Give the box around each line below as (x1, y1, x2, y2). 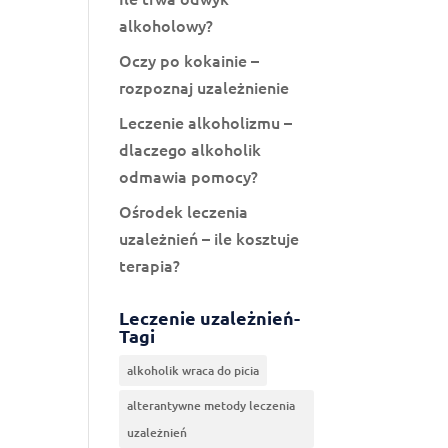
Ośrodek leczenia (119, 200, 249, 222)
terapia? (119, 254, 181, 276)
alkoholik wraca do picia (127, 362, 260, 379)
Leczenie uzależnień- (119, 306, 301, 329)
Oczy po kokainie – (119, 49, 260, 71)
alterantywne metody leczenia (127, 397, 296, 414)
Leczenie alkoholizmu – (119, 111, 293, 133)
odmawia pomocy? (119, 165, 259, 187)
